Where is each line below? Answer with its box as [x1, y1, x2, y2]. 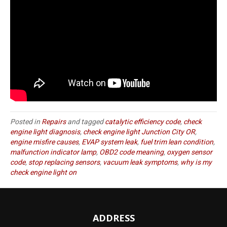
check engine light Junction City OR [83, 126, 195, 137]
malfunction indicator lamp [10, 146, 96, 158]
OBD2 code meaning [99, 146, 164, 158]
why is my [180, 157, 212, 168]
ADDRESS [92, 211, 135, 224]
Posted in [10, 116, 42, 127]
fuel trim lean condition [140, 136, 213, 147]
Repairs [42, 116, 66, 127]
